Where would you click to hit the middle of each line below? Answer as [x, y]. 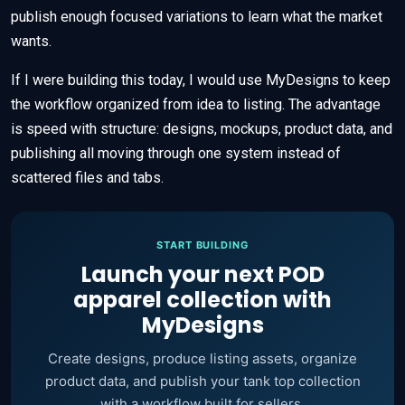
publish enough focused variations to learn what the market [197, 17]
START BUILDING [202, 245]
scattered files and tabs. [87, 178]
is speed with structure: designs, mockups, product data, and [202, 129]
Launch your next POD [202, 275]
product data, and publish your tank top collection [202, 381]
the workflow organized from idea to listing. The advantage [196, 105]
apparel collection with [202, 300]
